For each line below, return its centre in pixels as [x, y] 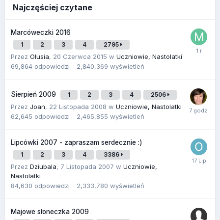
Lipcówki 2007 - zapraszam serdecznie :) [77, 142]
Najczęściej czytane [53, 7]
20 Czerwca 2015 [80, 56]
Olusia [40, 56]
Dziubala [43, 166]
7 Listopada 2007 [87, 166]
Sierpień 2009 [34, 94]
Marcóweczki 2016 [41, 32]
